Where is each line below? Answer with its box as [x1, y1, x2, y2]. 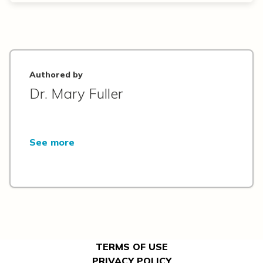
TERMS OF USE [95, 240, 168, 252]
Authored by [29, 69, 83, 80]
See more [29, 136, 75, 148]
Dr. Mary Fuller [29, 84, 123, 102]
